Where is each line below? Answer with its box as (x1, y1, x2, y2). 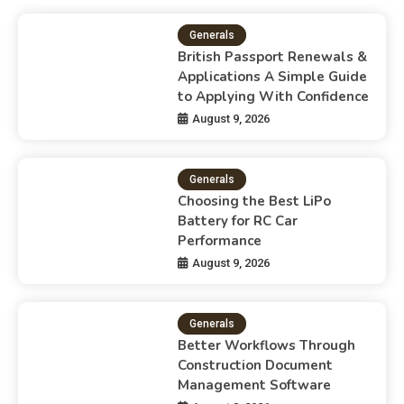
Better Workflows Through (178, 336, 356, 355)
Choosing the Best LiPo (178, 192, 332, 211)
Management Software (178, 376, 332, 395)
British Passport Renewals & (178, 48, 368, 67)
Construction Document (178, 356, 334, 375)
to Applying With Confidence (178, 87, 370, 106)
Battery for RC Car (178, 212, 298, 231)
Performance (178, 232, 262, 251)
